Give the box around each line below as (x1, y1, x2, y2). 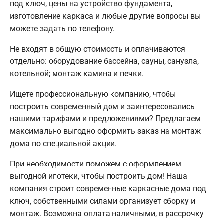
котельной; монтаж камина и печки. (10, 69, 144, 79)
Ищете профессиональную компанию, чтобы (10, 89, 176, 99)
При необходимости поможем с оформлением (10, 159, 181, 169)
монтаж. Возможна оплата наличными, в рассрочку (10, 209, 204, 219)
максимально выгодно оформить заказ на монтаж (10, 126, 201, 136)
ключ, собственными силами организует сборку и (10, 196, 195, 206)
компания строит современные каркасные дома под (10, 184, 206, 194)
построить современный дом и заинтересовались (10, 102, 195, 111)
